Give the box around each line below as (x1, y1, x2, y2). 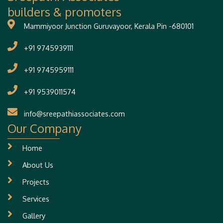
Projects (22, 177, 49, 187)
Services (22, 194, 49, 204)
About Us (22, 160, 53, 170)
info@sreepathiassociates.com (24, 109, 125, 118)
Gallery (22, 211, 45, 221)
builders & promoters (7, 4, 121, 20)
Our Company (7, 120, 82, 136)
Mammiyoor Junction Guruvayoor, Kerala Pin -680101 (24, 21, 194, 31)
